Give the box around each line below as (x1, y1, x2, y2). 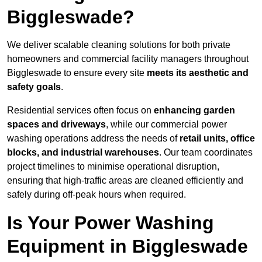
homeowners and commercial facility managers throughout (7, 54, 249, 64)
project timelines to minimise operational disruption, (7, 161, 219, 172)
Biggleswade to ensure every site (7, 68, 147, 78)
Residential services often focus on (7, 105, 154, 116)
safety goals (7, 82, 61, 92)
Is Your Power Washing (7, 212, 214, 234)
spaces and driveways (7, 119, 106, 130)
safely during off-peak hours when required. (7, 189, 186, 200)
